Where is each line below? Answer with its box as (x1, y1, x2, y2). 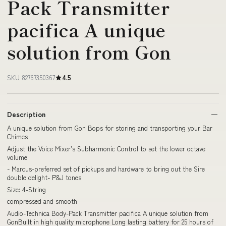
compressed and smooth (7, 196, 77, 206)
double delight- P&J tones (7, 173, 81, 182)
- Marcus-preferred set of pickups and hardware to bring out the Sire (7, 164, 205, 174)
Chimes (7, 132, 28, 141)
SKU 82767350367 (7, 73, 55, 82)
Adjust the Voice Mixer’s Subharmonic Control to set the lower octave (7, 143, 205, 153)
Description (7, 109, 45, 119)
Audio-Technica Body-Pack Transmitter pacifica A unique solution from (7, 208, 208, 218)
